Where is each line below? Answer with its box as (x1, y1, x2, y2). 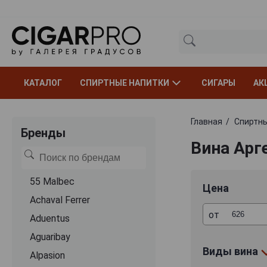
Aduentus (30, 212, 70, 224)
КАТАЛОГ (24, 77, 62, 88)
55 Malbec (30, 175, 74, 187)
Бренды (21, 125, 66, 140)
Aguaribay (30, 231, 70, 243)
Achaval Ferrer (30, 194, 90, 206)
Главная (190, 116, 222, 126)
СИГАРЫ (201, 77, 235, 88)
